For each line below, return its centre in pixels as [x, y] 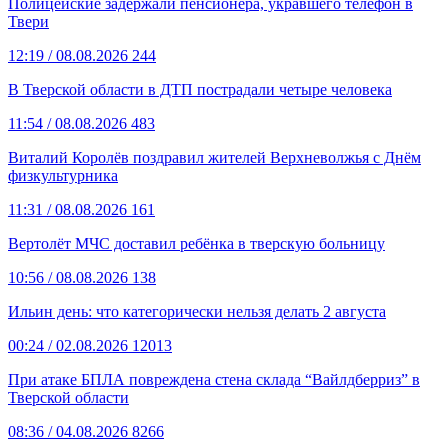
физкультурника [63, 176]
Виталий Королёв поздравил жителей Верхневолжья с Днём [214, 158]
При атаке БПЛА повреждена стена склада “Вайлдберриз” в [214, 380]
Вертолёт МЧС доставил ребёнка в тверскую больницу [196, 244]
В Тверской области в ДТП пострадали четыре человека [200, 90]
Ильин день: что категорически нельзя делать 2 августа [197, 312]
